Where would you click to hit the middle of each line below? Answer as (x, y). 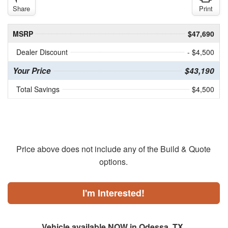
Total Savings (38, 89)
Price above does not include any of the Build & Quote (114, 149)
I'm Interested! (114, 193)
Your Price (32, 71)
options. (114, 162)
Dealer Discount (42, 52)
